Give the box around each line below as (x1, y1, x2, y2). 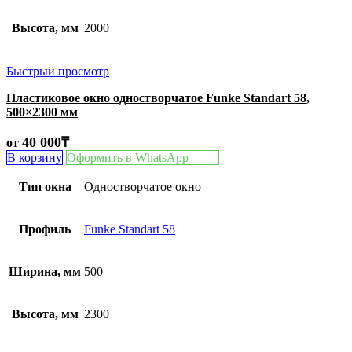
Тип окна (18, 180, 71, 193)
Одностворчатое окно (84, 180, 201, 193)
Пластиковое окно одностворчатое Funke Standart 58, (6, 91, 310, 104)
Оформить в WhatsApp (67, 151, 189, 164)
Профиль (19, 222, 71, 236)
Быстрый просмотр (6, 64, 109, 78)
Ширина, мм (9, 265, 81, 278)
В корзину (7, 151, 62, 164)
